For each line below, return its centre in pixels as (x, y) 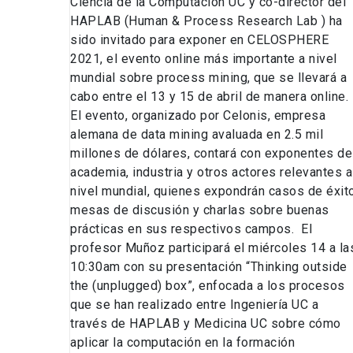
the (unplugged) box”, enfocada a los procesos (208, 286)
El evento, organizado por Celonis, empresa (198, 116)
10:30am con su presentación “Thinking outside (209, 267)
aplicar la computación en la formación (182, 343)
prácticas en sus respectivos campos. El (191, 229)
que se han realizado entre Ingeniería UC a (194, 305)
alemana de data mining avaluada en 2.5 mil (197, 135)
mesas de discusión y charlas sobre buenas (200, 210)
